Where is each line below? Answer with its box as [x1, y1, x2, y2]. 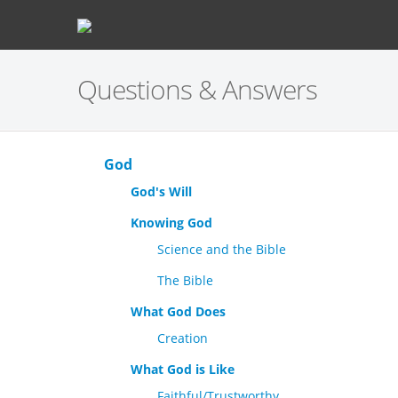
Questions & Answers [77, 71, 317, 107]
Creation [157, 330, 208, 346]
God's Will [131, 183, 192, 200]
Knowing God [131, 214, 212, 231]
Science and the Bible [157, 241, 286, 258]
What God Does [131, 303, 226, 320]
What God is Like [131, 361, 235, 378]
